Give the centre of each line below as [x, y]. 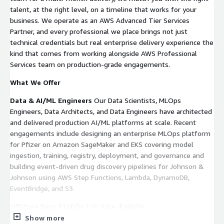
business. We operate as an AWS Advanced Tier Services [100, 20]
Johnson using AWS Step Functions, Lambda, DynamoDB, [100, 177]
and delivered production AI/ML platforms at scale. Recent [103, 122]
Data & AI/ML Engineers [51, 100]
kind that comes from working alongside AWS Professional [103, 53]
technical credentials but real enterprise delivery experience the [112, 42]
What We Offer [35, 82]
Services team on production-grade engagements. [90, 64]
